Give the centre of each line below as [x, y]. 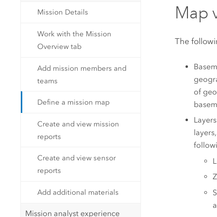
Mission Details [63, 12]
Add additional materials [78, 192]
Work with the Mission [75, 34]
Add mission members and [82, 68]
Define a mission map [74, 102]
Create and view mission [78, 124]
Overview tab [60, 46]
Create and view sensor [77, 158]
